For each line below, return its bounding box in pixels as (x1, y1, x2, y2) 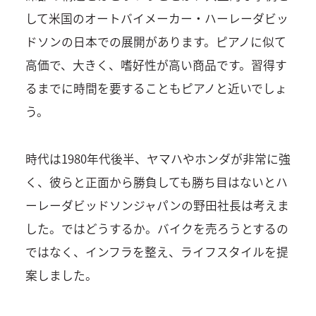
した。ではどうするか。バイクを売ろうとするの (25, 219, 288, 237)
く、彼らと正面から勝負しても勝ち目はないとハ (25, 173, 288, 190)
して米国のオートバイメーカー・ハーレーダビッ (25, 10, 288, 28)
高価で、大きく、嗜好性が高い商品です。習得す (25, 56, 287, 74)
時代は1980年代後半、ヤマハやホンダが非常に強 (25, 150, 291, 167)
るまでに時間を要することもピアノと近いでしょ (25, 80, 287, 97)
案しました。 (25, 266, 97, 284)
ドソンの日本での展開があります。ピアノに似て (25, 33, 286, 51)
